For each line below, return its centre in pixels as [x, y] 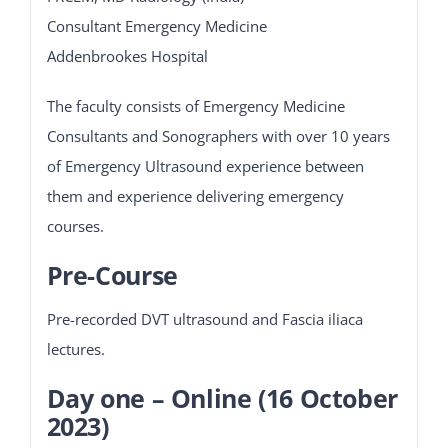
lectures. [75, 348]
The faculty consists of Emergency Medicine [195, 105]
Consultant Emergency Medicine [156, 25]
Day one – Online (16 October [222, 397]
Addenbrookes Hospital [127, 55]
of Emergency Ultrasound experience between [205, 165]
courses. [75, 225]
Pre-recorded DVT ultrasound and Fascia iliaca [204, 318]
